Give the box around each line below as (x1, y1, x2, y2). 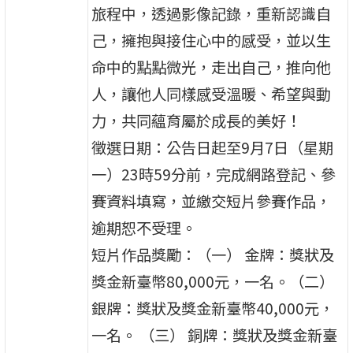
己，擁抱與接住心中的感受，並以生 (91, 28, 332, 51)
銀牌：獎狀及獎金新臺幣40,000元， (91, 296, 335, 319)
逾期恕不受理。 (91, 216, 197, 239)
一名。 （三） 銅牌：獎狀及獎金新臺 (91, 323, 338, 346)
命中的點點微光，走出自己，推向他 (91, 55, 332, 78)
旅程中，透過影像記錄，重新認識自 (91, 2, 332, 24)
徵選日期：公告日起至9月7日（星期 (91, 136, 334, 158)
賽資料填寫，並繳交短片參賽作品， (91, 189, 332, 212)
